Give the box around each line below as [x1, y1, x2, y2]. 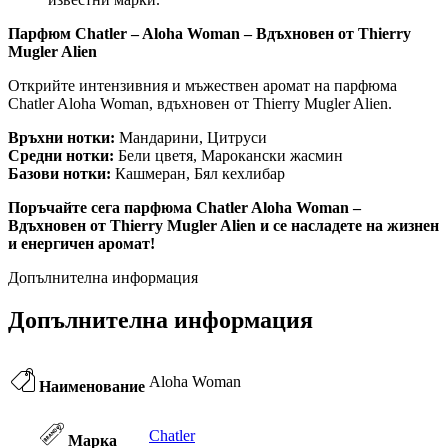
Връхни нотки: [8, 129, 115, 147]
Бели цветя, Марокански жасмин [114, 147, 343, 165]
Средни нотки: [8, 147, 114, 165]
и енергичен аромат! [8, 235, 155, 253]
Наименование [39, 378, 145, 396]
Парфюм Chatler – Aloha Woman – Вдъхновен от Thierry [8, 25, 411, 43]
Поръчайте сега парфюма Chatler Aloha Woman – [8, 199, 361, 217]
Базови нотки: [8, 165, 111, 183]
